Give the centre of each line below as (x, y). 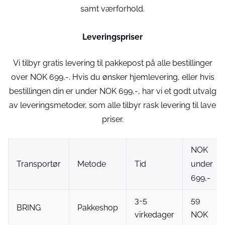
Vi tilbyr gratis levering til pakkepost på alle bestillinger (113, 63)
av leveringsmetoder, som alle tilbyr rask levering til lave (113, 105)
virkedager (154, 215)
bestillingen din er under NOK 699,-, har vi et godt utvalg (113, 91)
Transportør (39, 164)
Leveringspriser (113, 37)
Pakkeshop (98, 208)
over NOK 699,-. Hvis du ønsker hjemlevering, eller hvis (113, 77)
